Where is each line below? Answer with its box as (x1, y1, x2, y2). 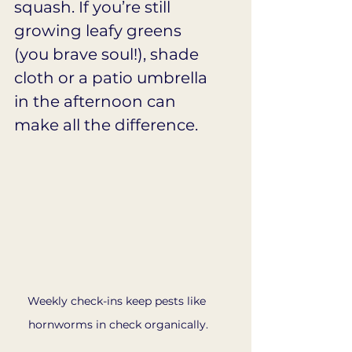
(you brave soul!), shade (14, 44, 203, 64)
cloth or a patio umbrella (14, 68, 211, 87)
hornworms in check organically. (27, 317, 208, 332)
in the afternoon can (14, 91, 180, 111)
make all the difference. (14, 115, 198, 134)
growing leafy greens (14, 20, 185, 40)
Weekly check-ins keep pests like (27, 294, 209, 309)
